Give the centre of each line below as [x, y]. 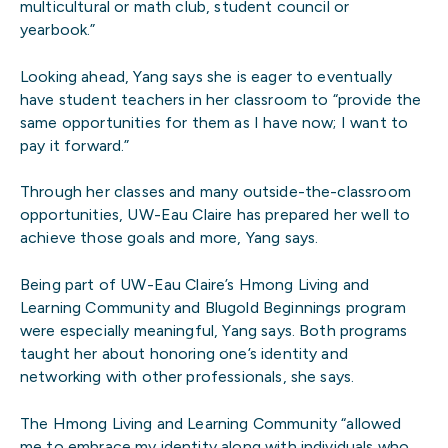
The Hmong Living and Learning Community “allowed [211, 423]
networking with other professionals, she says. [187, 376]
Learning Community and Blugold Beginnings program [213, 307]
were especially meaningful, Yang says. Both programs [214, 330]
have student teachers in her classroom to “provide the [221, 99]
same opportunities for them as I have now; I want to [214, 122]
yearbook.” [58, 30]
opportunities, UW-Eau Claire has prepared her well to [215, 215]
